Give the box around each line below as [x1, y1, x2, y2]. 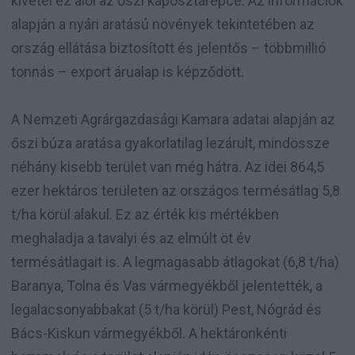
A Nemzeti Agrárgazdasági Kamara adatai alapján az [11, 110, 335, 128]
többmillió [261, 39, 326, 56]
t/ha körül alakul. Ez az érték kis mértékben [11, 205, 279, 223]
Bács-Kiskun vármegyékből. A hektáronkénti [11, 324, 287, 342]
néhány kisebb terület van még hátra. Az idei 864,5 [11, 158, 324, 175]
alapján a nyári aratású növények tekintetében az [11, 15, 315, 32]
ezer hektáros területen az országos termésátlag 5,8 [11, 181, 340, 199]
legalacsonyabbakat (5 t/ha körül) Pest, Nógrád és [11, 300, 322, 318]
